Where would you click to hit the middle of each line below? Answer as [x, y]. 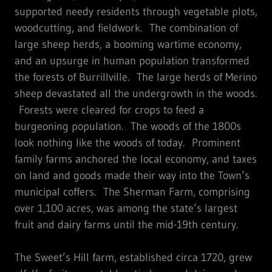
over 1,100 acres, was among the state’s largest [126, 208]
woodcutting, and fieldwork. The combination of [126, 28]
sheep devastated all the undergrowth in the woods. [136, 93]
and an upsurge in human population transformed [132, 60]
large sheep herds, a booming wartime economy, [128, 44]
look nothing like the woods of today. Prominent [127, 142]
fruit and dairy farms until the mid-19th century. [126, 224]
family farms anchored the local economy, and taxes [136, 159]
